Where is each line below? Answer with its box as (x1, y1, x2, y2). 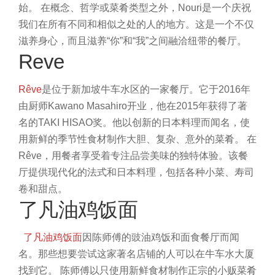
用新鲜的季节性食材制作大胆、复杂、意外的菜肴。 (18, 133, 244, 144)
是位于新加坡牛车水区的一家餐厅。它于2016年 (42, 83, 250, 95)
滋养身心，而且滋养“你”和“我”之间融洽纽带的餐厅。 (18, 35, 247, 46)
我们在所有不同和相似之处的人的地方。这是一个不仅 (18, 18, 254, 29)
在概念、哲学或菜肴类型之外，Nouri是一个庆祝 (41, 2, 251, 13)
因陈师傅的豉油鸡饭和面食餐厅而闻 (82, 231, 239, 242)
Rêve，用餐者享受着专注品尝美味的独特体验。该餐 (18, 150, 248, 161)
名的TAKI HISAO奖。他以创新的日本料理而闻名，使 (18, 117, 250, 128)
